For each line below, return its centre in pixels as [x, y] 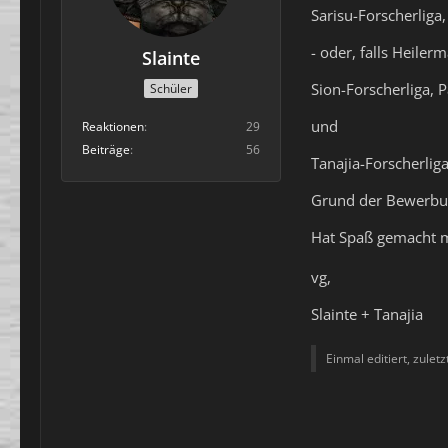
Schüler [171, 88]
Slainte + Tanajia [367, 313]
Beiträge [106, 149]
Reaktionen [113, 126]
